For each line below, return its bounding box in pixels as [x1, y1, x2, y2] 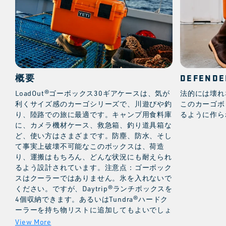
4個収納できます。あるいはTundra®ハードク [15, 194, 168, 203]
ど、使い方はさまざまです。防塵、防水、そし [15, 131, 172, 140]
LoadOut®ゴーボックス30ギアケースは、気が [15, 88, 170, 97]
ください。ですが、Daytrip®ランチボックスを [15, 184, 173, 193]
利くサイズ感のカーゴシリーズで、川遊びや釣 [15, 99, 172, 108]
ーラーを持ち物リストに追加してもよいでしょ [15, 205, 172, 214]
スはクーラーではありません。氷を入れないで [15, 173, 172, 182]
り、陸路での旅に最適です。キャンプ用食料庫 [15, 109, 172, 119]
